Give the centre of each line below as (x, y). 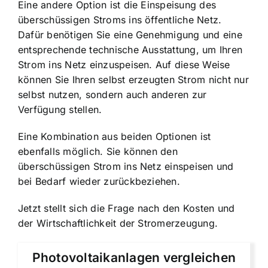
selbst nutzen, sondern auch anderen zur (112, 95)
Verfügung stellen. (60, 110)
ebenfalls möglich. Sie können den (98, 152)
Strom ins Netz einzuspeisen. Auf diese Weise (124, 65)
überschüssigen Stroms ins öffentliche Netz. (120, 20)
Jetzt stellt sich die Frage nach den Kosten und (127, 208)
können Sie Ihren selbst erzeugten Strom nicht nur (133, 80)
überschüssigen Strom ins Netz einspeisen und (126, 167)
